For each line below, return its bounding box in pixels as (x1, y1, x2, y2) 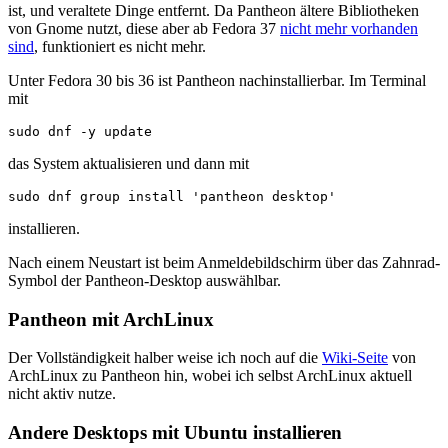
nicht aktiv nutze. (8, 385, 116, 403)
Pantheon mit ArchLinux (8, 308, 214, 330)
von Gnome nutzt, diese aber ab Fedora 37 (8, 20, 280, 37)
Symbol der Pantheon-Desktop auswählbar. (8, 272, 281, 289)
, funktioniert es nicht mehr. (34, 38, 206, 55)
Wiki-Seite (322, 349, 388, 367)
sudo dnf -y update (8, 124, 152, 139)
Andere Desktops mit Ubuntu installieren (8, 422, 342, 444)
